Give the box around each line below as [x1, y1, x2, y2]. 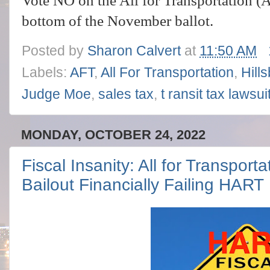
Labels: [22, 64, 70, 80]
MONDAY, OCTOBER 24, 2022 [21, 127, 206, 142]
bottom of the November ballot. [22, 12, 217, 29]
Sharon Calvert [87, 43, 181, 58]
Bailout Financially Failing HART [22, 175, 264, 195]
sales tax [98, 86, 154, 102]
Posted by [22, 43, 87, 58]
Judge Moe [22, 86, 91, 102]
